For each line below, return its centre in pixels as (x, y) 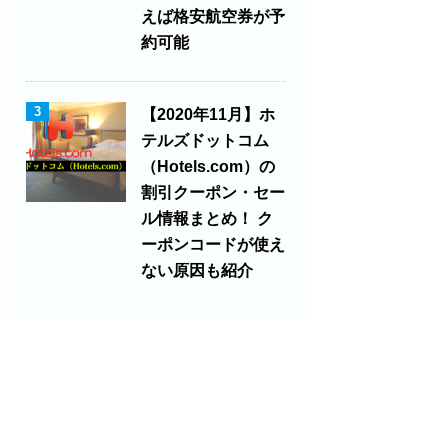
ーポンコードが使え (213, 245)
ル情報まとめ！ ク (207, 219)
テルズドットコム (205, 141)
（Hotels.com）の (208, 167)
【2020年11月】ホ (208, 115)
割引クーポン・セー (213, 193)
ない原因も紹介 (197, 271)
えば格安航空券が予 (213, 17)
